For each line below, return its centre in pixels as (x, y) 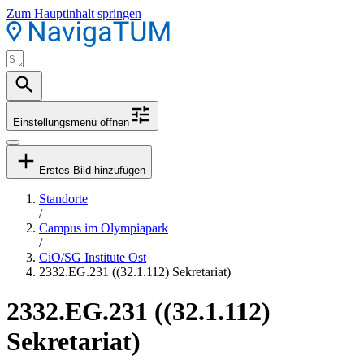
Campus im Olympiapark (104, 228)
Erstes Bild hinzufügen (92, 170)
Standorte (63, 199)
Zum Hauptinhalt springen (74, 13)
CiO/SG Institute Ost (93, 257)
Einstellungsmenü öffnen (71, 122)
